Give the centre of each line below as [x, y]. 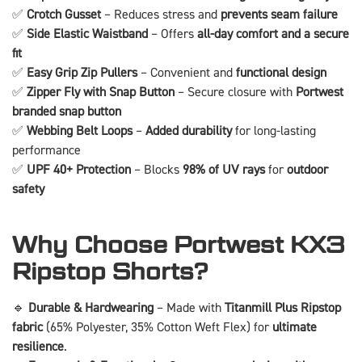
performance [46, 150]
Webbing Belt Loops [80, 130]
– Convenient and [187, 72]
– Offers [173, 34]
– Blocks [157, 169]
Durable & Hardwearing [91, 307]
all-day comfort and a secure [273, 34]
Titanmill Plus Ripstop [283, 307]
